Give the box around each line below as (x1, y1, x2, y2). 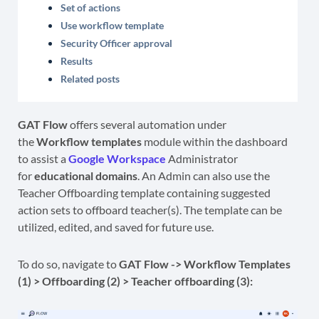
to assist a (18, 152, 68, 166)
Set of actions (61, 1, 120, 14)
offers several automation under (68, 117, 226, 132)
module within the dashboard (142, 135, 288, 149)
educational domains (34, 169, 137, 183)
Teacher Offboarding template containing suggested (18, 186, 271, 200)
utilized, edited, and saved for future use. (18, 220, 214, 234)
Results (61, 55, 93, 68)
